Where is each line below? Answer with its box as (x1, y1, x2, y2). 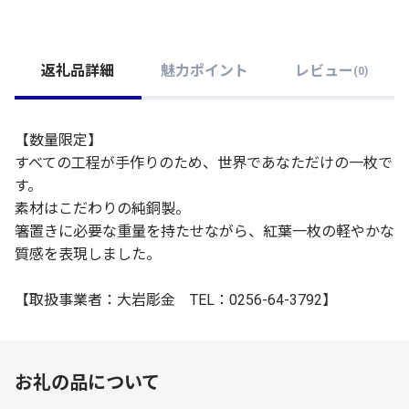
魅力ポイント (161, 62, 248, 80)
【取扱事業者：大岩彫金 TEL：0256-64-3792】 (15, 290, 337, 309)
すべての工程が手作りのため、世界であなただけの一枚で (15, 153, 393, 172)
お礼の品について (15, 371, 160, 393)
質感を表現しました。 (15, 245, 161, 263)
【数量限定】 (15, 131, 102, 149)
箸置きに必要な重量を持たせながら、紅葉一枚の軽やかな (15, 222, 394, 240)
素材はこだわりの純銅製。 (15, 199, 190, 217)
